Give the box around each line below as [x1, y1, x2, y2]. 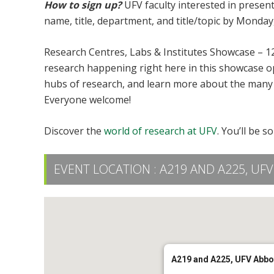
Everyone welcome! [44, 92, 131, 106]
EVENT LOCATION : [54, 160, 160, 177]
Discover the [44, 124, 104, 138]
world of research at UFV [104, 124, 217, 138]
